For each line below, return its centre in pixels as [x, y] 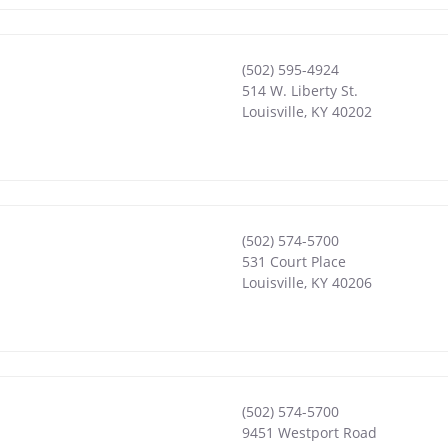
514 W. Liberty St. [299, 90]
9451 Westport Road [309, 432]
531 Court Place [293, 261]
